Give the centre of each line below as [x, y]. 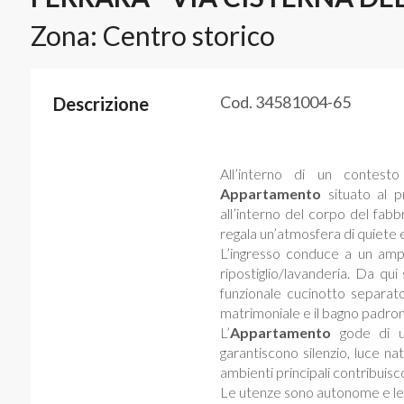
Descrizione [101, 104]
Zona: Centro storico [152, 35]
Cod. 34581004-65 [285, 102]
